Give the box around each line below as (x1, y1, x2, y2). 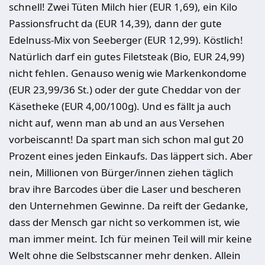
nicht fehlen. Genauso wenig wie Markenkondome (9, 66, 247, 80)
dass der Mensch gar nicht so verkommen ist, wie (9, 215, 240, 229)
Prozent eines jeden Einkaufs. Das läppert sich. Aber (9, 149, 253, 163)
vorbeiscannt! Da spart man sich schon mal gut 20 (9, 132, 244, 146)
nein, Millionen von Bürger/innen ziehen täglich (9, 166, 234, 179)
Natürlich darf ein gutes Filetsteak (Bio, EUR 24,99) (9, 50, 244, 63)
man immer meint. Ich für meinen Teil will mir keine (9, 232, 252, 245)
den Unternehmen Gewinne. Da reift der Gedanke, (9, 199, 248, 212)
